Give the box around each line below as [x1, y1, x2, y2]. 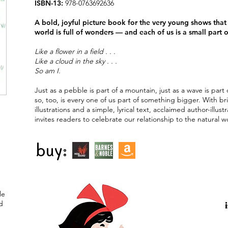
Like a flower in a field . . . [35, 47, 116, 56]
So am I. [35, 66, 61, 75]
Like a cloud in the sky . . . [35, 56, 117, 66]
